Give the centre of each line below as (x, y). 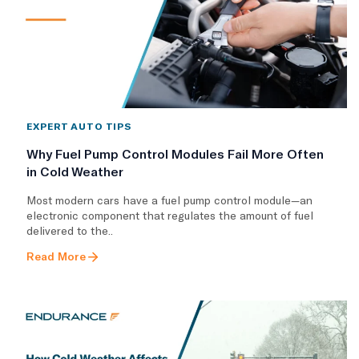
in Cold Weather (75, 171)
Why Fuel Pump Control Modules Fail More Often (175, 153)
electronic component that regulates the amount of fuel (170, 215)
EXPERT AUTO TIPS (79, 125)
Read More (56, 256)
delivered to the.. (70, 230)
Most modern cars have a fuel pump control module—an (169, 200)
